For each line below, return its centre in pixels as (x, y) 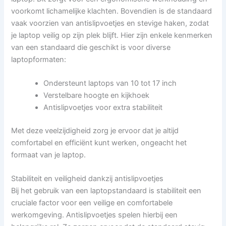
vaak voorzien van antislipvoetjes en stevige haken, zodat (110, 23)
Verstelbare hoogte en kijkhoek (97, 96)
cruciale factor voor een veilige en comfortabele (92, 203)
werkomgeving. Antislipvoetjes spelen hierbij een (95, 215)
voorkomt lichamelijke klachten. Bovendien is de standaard (112, 11)
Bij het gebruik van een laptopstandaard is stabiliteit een (106, 191)
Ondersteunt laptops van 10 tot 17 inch (110, 83)
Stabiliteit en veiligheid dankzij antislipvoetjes (88, 179)
